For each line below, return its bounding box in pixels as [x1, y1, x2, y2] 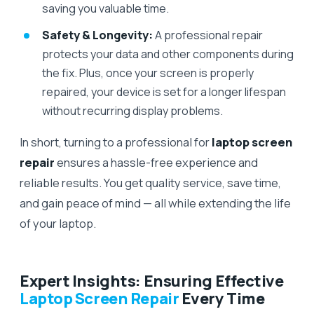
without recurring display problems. [42, 102, 223, 118]
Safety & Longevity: [42, 27, 153, 43]
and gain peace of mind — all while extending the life [20, 194, 291, 211]
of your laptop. [20, 214, 96, 231]
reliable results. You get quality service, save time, [20, 174, 281, 191]
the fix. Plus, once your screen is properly [42, 64, 254, 81]
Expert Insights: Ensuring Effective [20, 270, 284, 292]
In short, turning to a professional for [20, 133, 212, 150]
